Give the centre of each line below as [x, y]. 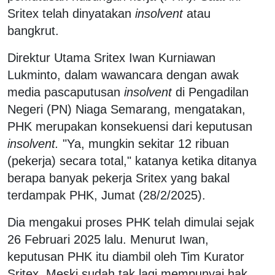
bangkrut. [35, 31]
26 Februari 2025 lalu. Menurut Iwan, [108, 240]
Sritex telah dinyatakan [71, 14]
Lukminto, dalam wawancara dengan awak [123, 75]
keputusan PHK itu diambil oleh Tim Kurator [126, 257]
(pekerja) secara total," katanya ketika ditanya [132, 161]
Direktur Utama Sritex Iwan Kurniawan [111, 58]
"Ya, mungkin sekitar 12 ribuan [144, 144]
